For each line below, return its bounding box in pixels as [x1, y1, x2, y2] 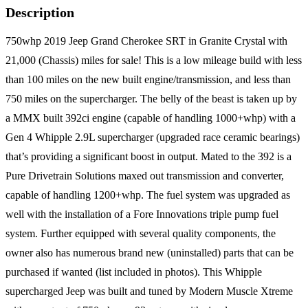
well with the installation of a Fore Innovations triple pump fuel [5, 208, 278, 221]
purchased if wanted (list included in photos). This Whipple [5, 266, 262, 278]
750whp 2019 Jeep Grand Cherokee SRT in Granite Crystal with [5, 35, 287, 47]
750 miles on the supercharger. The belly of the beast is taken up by [5, 93, 297, 105]
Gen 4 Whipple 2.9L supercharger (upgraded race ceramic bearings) [5, 131, 300, 144]
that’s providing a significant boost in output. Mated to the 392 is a [5, 151, 291, 163]
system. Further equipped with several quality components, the [5, 228, 276, 240]
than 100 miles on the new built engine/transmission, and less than [5, 74, 291, 86]
